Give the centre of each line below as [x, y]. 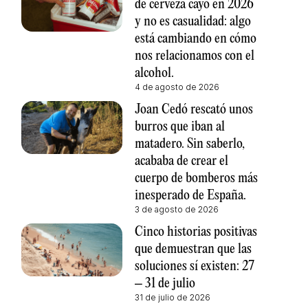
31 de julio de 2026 [172, 297]
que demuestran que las [193, 249]
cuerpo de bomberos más [196, 178]
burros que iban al [179, 126]
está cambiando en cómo [195, 38]
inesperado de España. [190, 195]
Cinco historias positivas [196, 232]
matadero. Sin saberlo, [189, 144]
